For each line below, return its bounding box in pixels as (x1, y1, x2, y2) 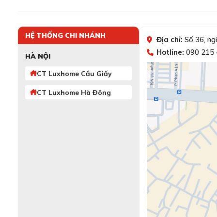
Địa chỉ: (156, 35, 183, 44)
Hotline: (156, 47, 184, 57)
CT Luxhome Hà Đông (36, 88, 111, 97)
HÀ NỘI (25, 52, 50, 61)
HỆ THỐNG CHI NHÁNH (25, 31, 106, 40)
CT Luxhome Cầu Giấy (36, 69, 112, 78)
